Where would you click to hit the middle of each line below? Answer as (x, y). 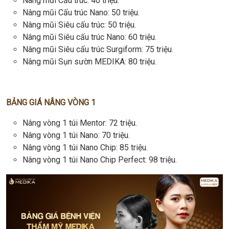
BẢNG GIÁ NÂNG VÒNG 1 (51, 102)
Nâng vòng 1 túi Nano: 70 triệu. (76, 135)
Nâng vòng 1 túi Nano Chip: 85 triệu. (85, 147)
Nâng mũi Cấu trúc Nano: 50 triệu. (81, 12)
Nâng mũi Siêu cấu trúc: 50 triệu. (79, 25)
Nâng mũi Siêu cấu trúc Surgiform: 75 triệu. (98, 49)
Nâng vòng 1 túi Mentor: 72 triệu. (80, 123)
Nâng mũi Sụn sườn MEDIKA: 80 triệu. (89, 61)
